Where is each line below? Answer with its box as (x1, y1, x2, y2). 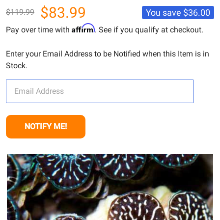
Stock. (6, 60, 27, 70)
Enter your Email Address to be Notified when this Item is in (6, 49, 209, 58)
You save (146, 7, 181, 18)
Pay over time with (6, 25, 72, 34)
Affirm (72, 23, 95, 33)
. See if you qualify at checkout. (95, 25, 203, 34)
